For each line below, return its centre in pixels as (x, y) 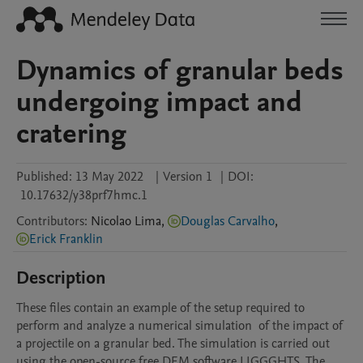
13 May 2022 (109, 177)
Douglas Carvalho (228, 221)
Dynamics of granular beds (180, 70)
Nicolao (111, 221)
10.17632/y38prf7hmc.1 (84, 195)
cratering (71, 134)
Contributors (50, 221)
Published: (44, 177)
